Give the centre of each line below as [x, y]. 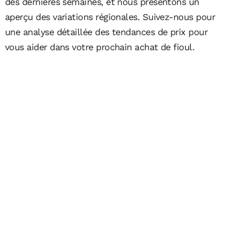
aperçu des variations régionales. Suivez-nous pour [110, 17]
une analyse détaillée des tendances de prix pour [106, 32]
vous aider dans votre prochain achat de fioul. [100, 47]
